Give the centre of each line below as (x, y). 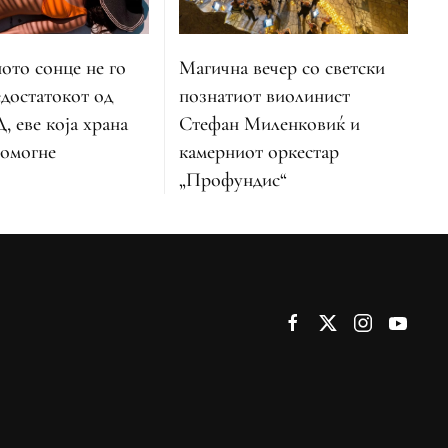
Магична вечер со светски (282, 67)
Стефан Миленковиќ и (270, 123)
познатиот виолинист (265, 95)
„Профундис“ (233, 179)
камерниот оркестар (259, 151)
